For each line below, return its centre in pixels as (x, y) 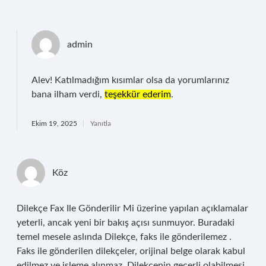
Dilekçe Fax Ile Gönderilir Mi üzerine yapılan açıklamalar (132, 208)
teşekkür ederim (138, 94)
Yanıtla (101, 123)
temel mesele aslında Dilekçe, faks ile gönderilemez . (124, 237)
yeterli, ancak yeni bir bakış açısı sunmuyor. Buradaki (126, 223)
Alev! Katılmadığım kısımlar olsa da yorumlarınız (130, 80)
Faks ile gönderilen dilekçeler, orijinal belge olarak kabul (131, 251)
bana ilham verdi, (68, 94)
